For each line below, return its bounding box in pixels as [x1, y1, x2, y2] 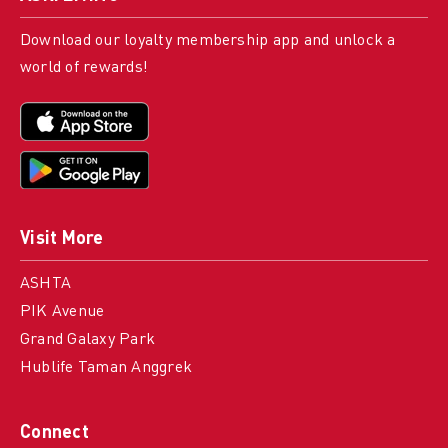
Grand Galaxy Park [19, 332, 156, 348]
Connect [19, 424, 89, 442]
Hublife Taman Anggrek [19, 360, 193, 376]
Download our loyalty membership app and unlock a [19, 33, 396, 49]
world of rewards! [19, 60, 149, 76]
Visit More [19, 230, 104, 248]
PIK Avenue [19, 304, 105, 320]
